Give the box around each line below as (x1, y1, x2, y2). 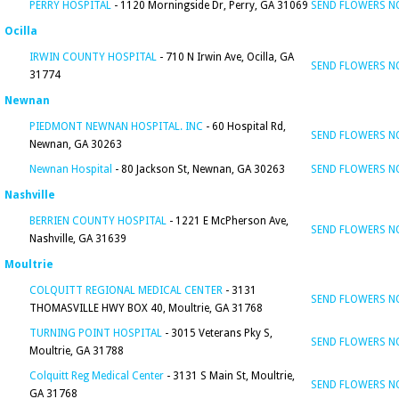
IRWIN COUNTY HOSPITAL (29, 51, 157, 63)
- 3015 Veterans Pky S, (162, 327, 273, 339)
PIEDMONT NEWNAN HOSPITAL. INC (29, 120, 203, 133)
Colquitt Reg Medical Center (29, 370, 164, 382)
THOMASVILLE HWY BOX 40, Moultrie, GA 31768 (29, 302, 263, 314)
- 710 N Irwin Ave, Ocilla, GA (157, 51, 294, 63)
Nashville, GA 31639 (29, 232, 126, 245)
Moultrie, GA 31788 (29, 345, 124, 357)
